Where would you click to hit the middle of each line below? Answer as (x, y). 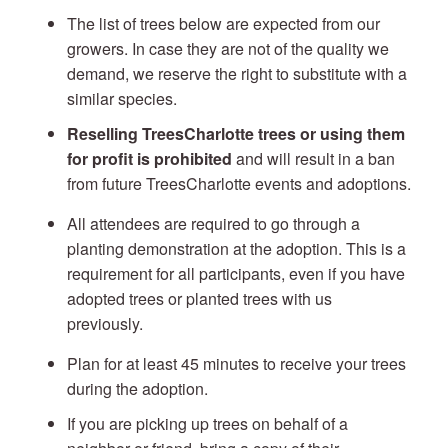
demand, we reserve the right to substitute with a (236, 73)
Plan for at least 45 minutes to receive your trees (236, 363)
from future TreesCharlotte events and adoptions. (238, 183)
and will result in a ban (315, 158)
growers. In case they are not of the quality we (227, 48)
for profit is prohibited (151, 158)
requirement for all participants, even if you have (235, 273)
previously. (104, 323)
